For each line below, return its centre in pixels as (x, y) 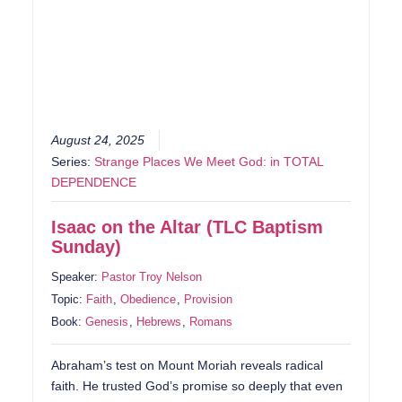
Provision (209, 300)
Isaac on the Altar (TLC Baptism (188, 227)
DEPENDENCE (94, 183)
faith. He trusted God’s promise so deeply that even (197, 387)
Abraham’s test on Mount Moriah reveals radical (188, 366)
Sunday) (87, 247)
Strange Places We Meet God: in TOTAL (209, 162)
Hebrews (159, 322)
